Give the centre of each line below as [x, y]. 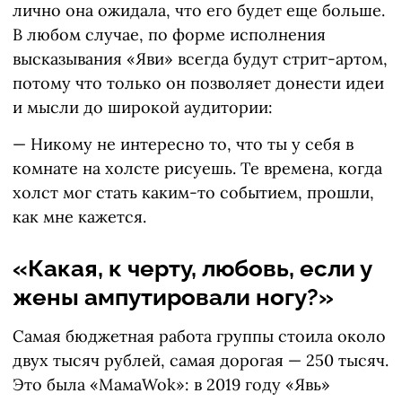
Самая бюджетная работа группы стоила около [199, 336]
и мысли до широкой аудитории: [143, 108]
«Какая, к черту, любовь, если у [192, 269]
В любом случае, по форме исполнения [169, 35]
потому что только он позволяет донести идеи [198, 83]
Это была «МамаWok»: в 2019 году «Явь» [171, 385]
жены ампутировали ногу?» [173, 297]
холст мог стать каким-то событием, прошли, [193, 193]
